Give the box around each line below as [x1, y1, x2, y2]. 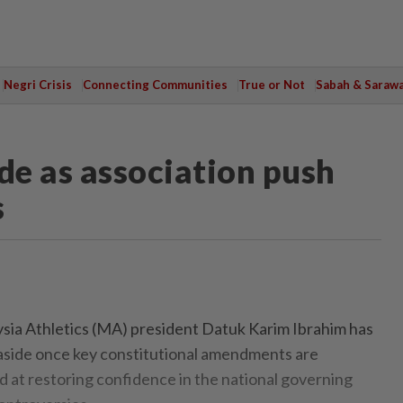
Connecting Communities [82, 77, 228, 92]
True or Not [237, 77, 305, 92]
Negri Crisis [3, 77, 72, 92]
